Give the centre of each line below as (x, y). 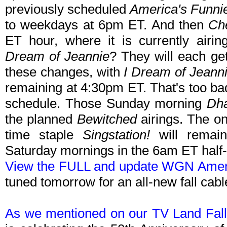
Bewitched (107, 119)
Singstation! (117, 135)
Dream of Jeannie (58, 56)
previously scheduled (68, 9)
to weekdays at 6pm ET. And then (107, 25)
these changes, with (65, 72)
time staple (44, 135)
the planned (41, 119)
